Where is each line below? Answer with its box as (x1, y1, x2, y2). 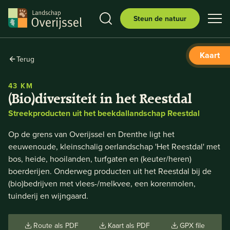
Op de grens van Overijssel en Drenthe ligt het (8, 128, 175, 140)
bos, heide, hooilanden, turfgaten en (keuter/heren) (8, 153, 191, 164)
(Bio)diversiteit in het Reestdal (8, 91, 192, 107)
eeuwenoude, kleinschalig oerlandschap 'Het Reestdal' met (8, 141, 220, 152)
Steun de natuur (133, 13, 186, 24)
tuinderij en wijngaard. (8, 190, 88, 201)
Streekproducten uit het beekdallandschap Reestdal (8, 107, 200, 119)
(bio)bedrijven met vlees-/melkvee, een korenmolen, (8, 178, 196, 189)
